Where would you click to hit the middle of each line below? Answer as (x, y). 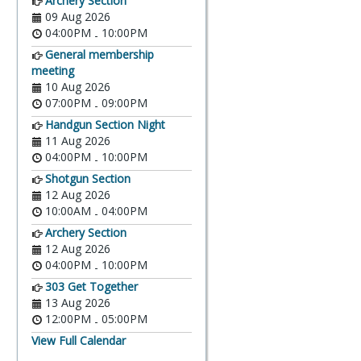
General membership (100, 54)
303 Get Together (91, 286)
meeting (53, 71)
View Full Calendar (79, 340)
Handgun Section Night (105, 124)
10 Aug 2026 (78, 87)
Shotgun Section (88, 178)
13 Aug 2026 (78, 303)
